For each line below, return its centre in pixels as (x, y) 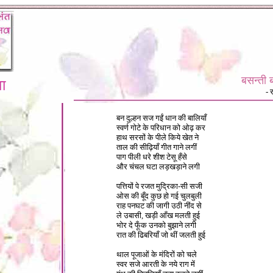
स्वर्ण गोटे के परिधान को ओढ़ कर (161, 128)
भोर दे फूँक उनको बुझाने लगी (156, 225)
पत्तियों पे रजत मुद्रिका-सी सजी (159, 186)
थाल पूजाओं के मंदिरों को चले (157, 254)
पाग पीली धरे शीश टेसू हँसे (152, 157)
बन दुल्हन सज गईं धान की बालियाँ (161, 118)
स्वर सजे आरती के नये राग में (156, 264)
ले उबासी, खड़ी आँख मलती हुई (158, 215)
